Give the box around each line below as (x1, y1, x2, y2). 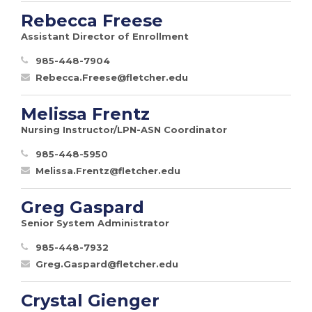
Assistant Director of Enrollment (21, 30, 189, 42)
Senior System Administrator (21, 217, 169, 228)
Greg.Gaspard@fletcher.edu (36, 258, 178, 270)
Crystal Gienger (21, 290, 159, 311)
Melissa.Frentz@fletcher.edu (36, 164, 180, 176)
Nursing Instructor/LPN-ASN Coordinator (21, 123, 227, 135)
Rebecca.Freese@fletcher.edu (36, 71, 188, 83)
